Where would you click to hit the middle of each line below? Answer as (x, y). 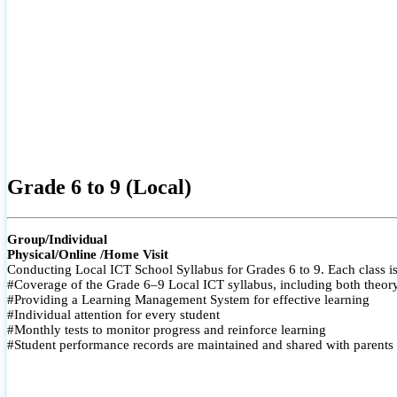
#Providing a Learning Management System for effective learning (188, 299)
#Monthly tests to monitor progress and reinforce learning (167, 329)
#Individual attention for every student (113, 314)
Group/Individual (57, 239)
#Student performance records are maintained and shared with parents (200, 344)
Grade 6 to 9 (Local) (99, 187)
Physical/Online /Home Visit (88, 254)
